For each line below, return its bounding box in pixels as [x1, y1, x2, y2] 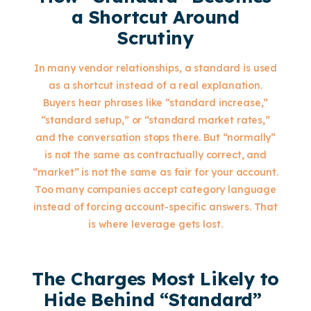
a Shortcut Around [72, 6, 239, 28]
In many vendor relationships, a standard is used [33, 62, 278, 74]
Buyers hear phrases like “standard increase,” [42, 96, 269, 109]
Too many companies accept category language [35, 183, 276, 196]
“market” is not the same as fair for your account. [33, 166, 278, 178]
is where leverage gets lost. [88, 218, 223, 230]
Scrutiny [117, 26, 194, 49]
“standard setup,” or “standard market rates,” [41, 114, 270, 126]
